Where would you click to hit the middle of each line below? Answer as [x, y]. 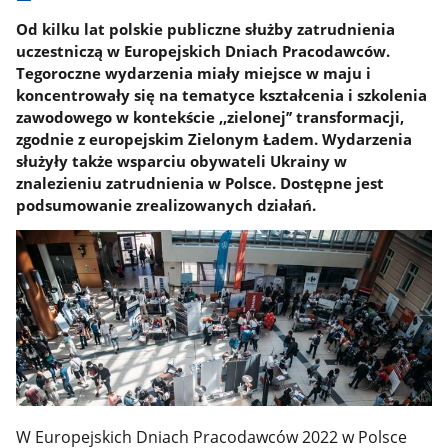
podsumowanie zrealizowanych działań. [166, 204]
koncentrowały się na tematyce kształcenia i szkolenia [222, 94]
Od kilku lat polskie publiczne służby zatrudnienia [206, 28]
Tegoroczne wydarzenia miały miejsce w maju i [194, 72]
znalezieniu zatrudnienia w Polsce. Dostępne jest [200, 182]
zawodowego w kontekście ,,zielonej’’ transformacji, [210, 116]
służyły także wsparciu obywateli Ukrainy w [182, 160]
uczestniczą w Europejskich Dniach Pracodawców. [203, 50]
